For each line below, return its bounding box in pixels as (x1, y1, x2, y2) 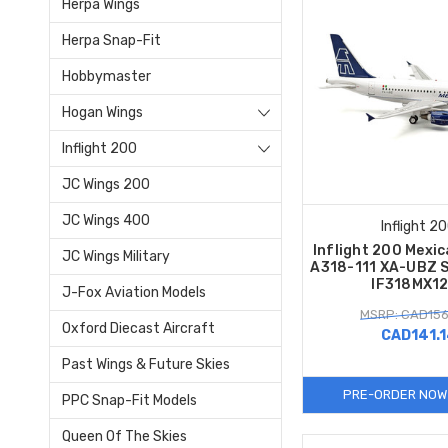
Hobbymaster (62, 67, 151, 85)
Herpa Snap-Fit (62, 31, 161, 49)
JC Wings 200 (62, 175, 150, 193)
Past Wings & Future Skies (62, 355, 230, 373)
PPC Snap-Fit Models (62, 391, 197, 409)
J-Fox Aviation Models (62, 283, 206, 301)
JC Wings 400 (62, 211, 150, 229)
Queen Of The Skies (62, 427, 187, 445)
